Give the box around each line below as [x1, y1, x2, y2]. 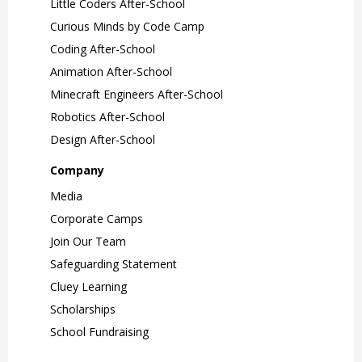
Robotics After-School [50, 108, 165, 124]
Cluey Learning [50, 278, 127, 294]
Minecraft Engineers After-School [50, 86, 223, 102]
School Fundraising [50, 323, 149, 339]
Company [50, 162, 104, 178]
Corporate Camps [50, 210, 143, 226]
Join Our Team [50, 233, 126, 249]
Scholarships [50, 301, 116, 317]
